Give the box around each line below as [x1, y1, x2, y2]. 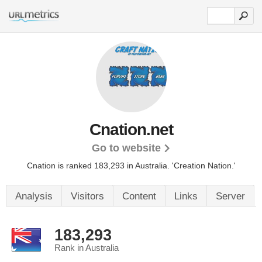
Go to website [91, 142, 161, 154]
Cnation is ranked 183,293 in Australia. [26, 161, 172, 170]
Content [122, 191, 156, 202]
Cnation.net [89, 120, 173, 139]
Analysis [15, 191, 53, 202]
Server [216, 191, 245, 202]
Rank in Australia [54, 243, 119, 253]
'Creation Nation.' [171, 161, 236, 170]
